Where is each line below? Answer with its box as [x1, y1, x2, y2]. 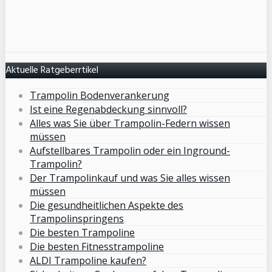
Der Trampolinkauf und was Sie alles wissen [30, 171, 230, 185]
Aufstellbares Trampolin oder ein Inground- [30, 143, 230, 157]
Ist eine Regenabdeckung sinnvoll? [30, 102, 187, 116]
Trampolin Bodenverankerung [30, 88, 169, 102]
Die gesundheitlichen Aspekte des [30, 198, 183, 212]
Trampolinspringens [30, 211, 124, 225]
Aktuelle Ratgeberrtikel [5, 62, 98, 78]
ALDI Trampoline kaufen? [30, 253, 146, 267]
